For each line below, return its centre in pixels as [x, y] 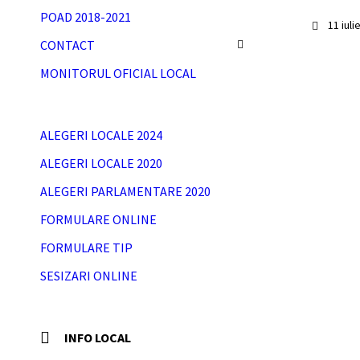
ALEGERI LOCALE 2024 [101, 135]
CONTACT [67, 45]
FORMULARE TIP [86, 247]
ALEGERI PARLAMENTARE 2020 [125, 191]
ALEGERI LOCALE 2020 [101, 163]
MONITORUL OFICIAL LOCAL [118, 73]
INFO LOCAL [98, 337]
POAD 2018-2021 [86, 17]
